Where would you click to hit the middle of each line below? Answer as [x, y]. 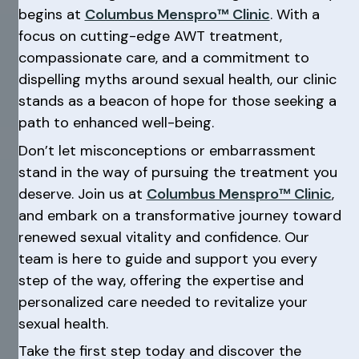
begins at [51, 14]
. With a [294, 14]
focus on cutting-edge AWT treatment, [150, 36]
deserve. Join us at [82, 194]
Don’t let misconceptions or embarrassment [167, 150]
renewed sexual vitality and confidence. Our [163, 237]
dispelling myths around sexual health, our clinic [177, 79]
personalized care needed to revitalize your [163, 302]
